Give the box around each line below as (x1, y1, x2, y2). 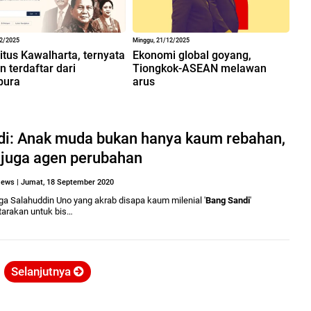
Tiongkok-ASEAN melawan (132, 61, 267, 75)
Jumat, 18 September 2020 (21, 177, 114, 187)
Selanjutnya (10, 264, 74, 278)
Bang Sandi (205, 194, 250, 205)
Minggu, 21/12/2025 (132, 36, 190, 44)
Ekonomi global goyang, (132, 48, 251, 62)
